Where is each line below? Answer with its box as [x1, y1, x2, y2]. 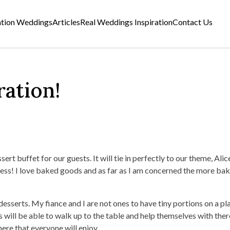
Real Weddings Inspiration [80, 16, 173, 27]
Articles [52, 16, 81, 27]
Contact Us [172, 16, 213, 27]
